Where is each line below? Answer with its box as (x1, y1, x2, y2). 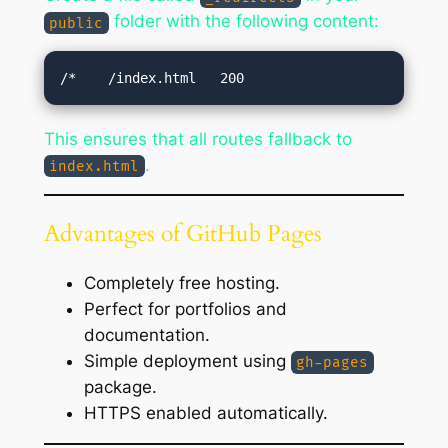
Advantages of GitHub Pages (43, 217, 322, 249)
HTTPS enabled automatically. (83, 402, 328, 423)
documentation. (83, 324, 210, 345)
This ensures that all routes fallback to (43, 128, 352, 149)
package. (83, 376, 157, 397)
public (49, 14, 104, 32)
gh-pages (296, 353, 369, 371)
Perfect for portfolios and (83, 298, 287, 319)
